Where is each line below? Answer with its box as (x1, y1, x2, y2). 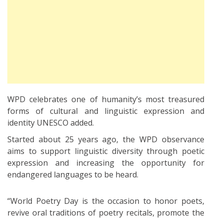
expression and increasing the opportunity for (7, 157, 204, 168)
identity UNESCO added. (7, 117, 94, 128)
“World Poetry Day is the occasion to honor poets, (7, 195, 204, 206)
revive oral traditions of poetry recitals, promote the (7, 207, 204, 218)
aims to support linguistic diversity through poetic (7, 145, 204, 156)
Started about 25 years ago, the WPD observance (7, 133, 204, 145)
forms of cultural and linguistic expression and (7, 105, 204, 116)
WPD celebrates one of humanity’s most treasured (7, 93, 204, 105)
